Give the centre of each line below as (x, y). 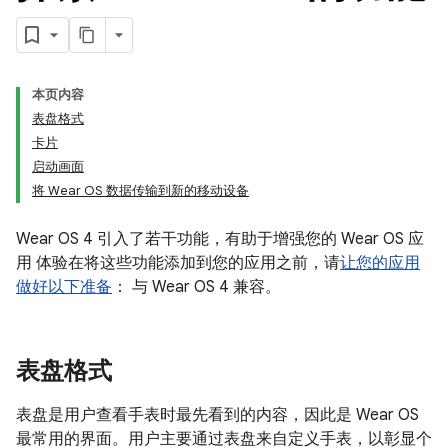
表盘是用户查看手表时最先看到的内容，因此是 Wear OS (217, 415)
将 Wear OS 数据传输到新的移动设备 (140, 190)
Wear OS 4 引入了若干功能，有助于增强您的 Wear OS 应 (220, 239)
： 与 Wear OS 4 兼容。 (196, 287)
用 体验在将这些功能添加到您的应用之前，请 (178, 263)
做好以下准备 (64, 287)
